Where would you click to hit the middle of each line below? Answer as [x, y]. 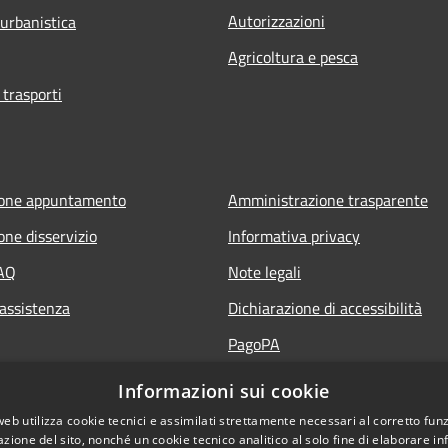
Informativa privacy [294, 235]
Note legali [264, 271]
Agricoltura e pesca [293, 56]
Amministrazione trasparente [328, 199]
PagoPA [254, 343]
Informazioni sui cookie [224, 391]
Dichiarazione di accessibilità [325, 307]
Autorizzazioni [276, 20]
